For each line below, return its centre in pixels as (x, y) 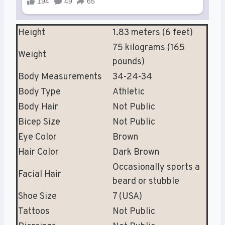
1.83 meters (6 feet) (153, 33)
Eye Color (37, 137)
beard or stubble (146, 181)
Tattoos (34, 211)
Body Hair (38, 107)
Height (32, 33)
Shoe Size (37, 196)
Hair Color (38, 152)
